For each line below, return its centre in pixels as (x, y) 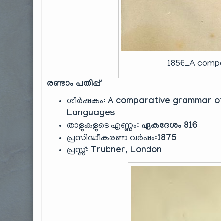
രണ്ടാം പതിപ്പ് (74, 84)
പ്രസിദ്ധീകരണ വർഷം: (112, 138)
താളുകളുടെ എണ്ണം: (104, 126)
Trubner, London (126, 151)
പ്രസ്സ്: (79, 151)
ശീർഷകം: (87, 101)
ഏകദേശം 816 (170, 126)
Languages (91, 114)
